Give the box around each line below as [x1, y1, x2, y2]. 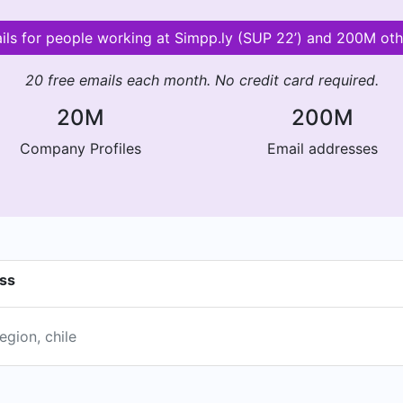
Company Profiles [20, 139, 141, 157]
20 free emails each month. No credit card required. [24, 71, 379, 89]
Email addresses [267, 139, 378, 157]
